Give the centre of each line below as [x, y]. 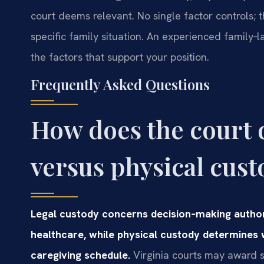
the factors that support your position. [120, 57]
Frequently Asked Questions [120, 84]
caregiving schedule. [80, 255]
